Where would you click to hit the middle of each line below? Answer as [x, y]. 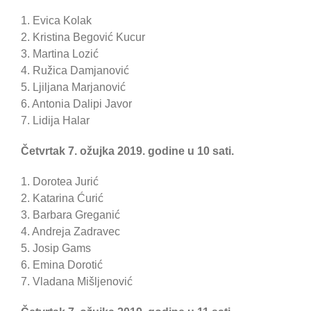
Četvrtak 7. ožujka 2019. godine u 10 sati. [127, 151]
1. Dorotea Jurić [60, 182]
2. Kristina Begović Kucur [83, 37]
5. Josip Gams [56, 249]
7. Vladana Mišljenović [77, 282]
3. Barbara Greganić [70, 215]
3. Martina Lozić [60, 54]
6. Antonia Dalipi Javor [76, 104]
